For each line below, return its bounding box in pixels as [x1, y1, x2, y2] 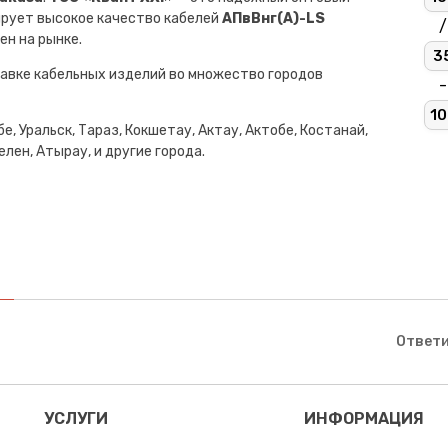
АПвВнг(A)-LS [222, 9, 325, 27]
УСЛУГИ [44, 408, 108, 428]
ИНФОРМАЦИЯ [303, 408, 424, 428]
